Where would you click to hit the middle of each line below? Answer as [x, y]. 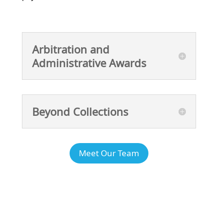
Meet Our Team [109, 153]
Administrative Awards [89, 63]
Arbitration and [71, 49]
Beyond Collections [80, 111]
